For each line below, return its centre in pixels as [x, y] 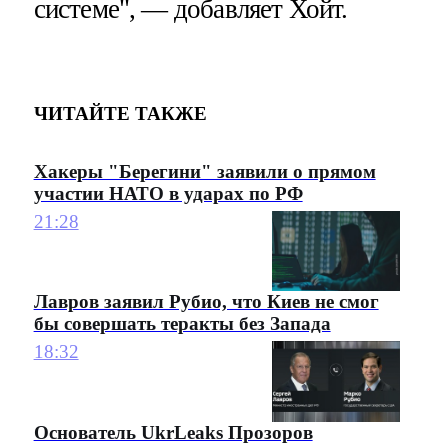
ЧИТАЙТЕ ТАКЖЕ [120, 113]
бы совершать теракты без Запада [182, 323]
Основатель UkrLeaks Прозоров [173, 432]
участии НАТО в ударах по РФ [168, 193]
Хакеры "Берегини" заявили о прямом [204, 171]
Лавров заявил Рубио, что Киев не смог [206, 301]
